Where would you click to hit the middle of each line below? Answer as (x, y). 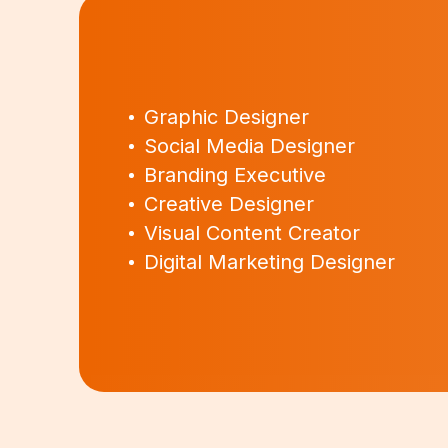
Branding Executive (235, 174)
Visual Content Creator (252, 232)
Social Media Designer (250, 145)
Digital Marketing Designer (270, 261)
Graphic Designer (227, 116)
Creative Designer (229, 203)
